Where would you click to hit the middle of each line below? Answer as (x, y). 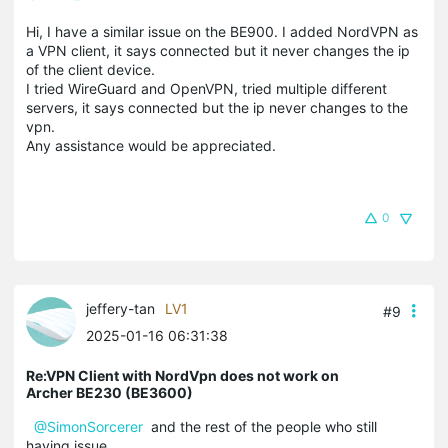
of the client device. (90, 70)
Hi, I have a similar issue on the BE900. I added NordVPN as (222, 32)
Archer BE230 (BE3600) (109, 393)
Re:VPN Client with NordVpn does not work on (182, 376)
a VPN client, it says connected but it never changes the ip (218, 51)
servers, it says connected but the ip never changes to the (217, 108)
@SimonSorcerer (88, 427)
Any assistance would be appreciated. (151, 146)
